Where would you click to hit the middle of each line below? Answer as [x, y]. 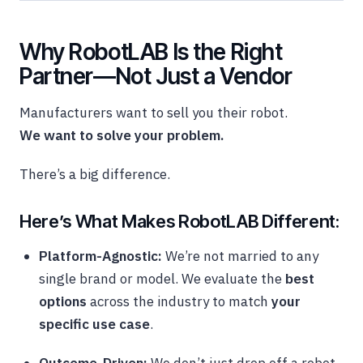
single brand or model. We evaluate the [162, 279]
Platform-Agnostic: [100, 256]
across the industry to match [179, 302]
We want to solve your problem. [122, 136]
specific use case [94, 325]
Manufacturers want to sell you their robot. [154, 113]
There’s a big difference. [95, 175]
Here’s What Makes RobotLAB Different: [179, 222]
